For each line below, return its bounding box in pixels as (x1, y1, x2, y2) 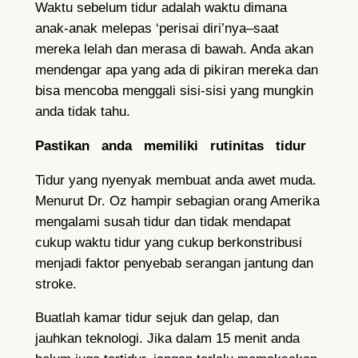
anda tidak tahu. (34, 104, 130, 120)
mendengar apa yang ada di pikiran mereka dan (34, 62, 318, 78)
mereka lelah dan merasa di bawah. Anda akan (34, 42, 313, 58)
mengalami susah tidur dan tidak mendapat (34, 213, 291, 229)
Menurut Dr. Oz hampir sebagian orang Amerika (34, 193, 320, 209)
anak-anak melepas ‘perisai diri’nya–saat (34, 21, 279, 37)
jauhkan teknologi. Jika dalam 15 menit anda (34, 331, 300, 347)
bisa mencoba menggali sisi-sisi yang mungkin (34, 83, 313, 99)
